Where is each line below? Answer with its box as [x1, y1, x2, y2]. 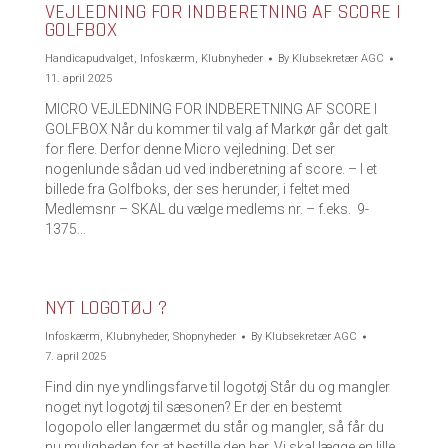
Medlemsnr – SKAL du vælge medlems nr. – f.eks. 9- [45, 201, 369, 217]
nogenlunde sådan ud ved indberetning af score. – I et [45, 161, 377, 177]
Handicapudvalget [45, 52, 134, 65]
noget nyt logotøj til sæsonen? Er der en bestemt [45, 399, 342, 415]
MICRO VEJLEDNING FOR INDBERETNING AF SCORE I [45, 101, 377, 117]
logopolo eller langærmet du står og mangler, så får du [45, 419, 384, 435]
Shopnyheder [173, 330, 236, 343]
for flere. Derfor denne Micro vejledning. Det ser [45, 141, 335, 157]
